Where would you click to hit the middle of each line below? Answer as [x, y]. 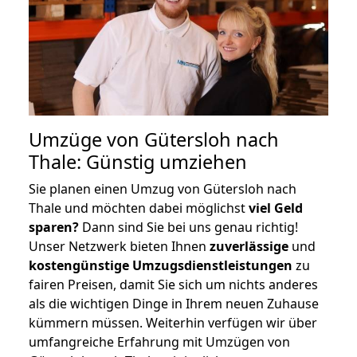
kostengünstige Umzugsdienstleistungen [161, 265]
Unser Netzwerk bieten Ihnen [119, 246]
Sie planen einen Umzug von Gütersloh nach [163, 188]
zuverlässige [249, 246]
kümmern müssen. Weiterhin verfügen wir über [173, 322]
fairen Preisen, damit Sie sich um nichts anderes [173, 284]
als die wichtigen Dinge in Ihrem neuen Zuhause [174, 303]
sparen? [54, 227]
